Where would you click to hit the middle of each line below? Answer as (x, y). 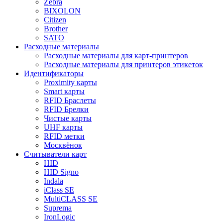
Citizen (55, 20)
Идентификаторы (54, 73)
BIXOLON (62, 11)
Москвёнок (63, 145)
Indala (54, 181)
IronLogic (59, 217)
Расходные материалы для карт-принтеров (116, 56)
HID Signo (61, 172)
